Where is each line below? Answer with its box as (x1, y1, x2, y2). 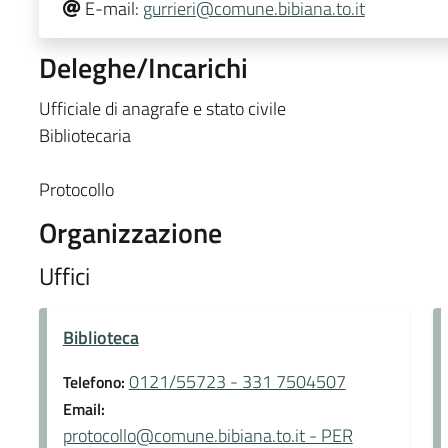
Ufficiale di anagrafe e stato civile (38, 94, 286, 122)
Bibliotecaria (38, 121, 131, 149)
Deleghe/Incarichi (38, 45, 248, 89)
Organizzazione (38, 210, 222, 254)
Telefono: (62, 369, 129, 394)
